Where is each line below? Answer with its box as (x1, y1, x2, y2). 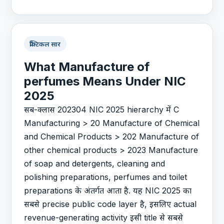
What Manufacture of (24, 59, 150, 74)
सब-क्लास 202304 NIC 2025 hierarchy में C (24, 104, 179, 114)
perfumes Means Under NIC (24, 73, 186, 88)
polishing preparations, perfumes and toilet (24, 171, 187, 182)
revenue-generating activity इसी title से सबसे (24, 212, 183, 222)
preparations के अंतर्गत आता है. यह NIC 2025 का (24, 185, 192, 195)
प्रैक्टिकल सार (29, 39, 61, 48)
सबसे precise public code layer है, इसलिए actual (24, 198, 197, 209)
